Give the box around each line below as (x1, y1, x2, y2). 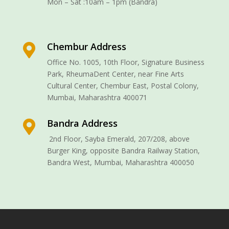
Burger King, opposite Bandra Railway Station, (47, 145, 200, 155)
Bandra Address (47, 117, 118, 129)
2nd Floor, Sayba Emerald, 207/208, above (49, 133, 190, 144)
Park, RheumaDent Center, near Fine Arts (47, 68, 184, 79)
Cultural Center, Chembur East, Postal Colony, (47, 80, 199, 90)
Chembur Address (47, 40, 126, 53)
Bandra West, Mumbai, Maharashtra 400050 (47, 157, 194, 167)
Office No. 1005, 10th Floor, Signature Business (47, 57, 204, 67)
